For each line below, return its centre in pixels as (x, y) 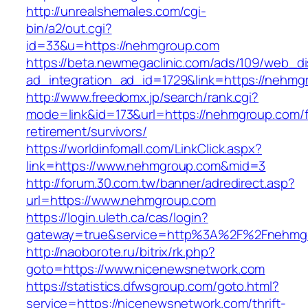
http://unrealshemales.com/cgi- (116, 11)
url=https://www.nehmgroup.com (121, 200)
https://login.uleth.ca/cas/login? (117, 218)
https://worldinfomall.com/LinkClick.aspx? (144, 149)
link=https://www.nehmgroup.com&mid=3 (146, 166)
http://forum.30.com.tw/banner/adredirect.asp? (161, 183)
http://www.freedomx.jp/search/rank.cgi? (143, 97)
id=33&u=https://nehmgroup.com (123, 46)
